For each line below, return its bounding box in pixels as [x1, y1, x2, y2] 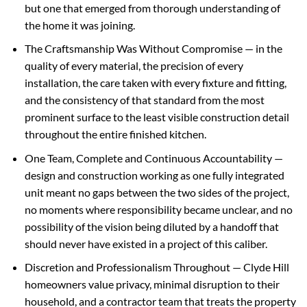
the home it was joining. [24, 18, 135, 32]
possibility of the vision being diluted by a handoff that [24, 219, 279, 233]
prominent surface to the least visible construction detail [24, 110, 289, 124]
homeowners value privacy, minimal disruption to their [24, 278, 280, 291]
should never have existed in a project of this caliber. [24, 236, 267, 250]
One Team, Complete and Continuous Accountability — [24, 151, 283, 164]
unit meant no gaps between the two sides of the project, [24, 185, 289, 199]
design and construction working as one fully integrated [24, 168, 284, 182]
